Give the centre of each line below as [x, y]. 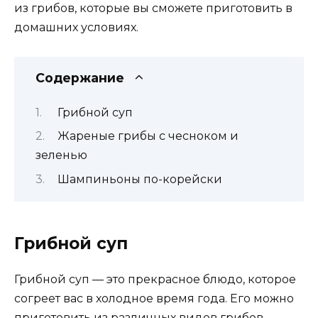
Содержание [80, 77]
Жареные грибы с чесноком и [148, 136]
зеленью [61, 155]
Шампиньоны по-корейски [139, 179]
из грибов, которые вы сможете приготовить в [153, 9]
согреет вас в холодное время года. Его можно [154, 298]
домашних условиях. [76, 28]
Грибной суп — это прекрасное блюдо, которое [155, 279]
